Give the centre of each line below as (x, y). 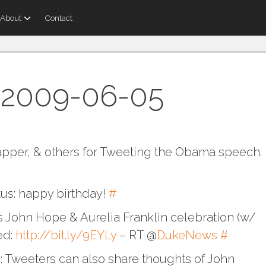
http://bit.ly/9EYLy (66, 235)
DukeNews (187, 235)
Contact (58, 18)
